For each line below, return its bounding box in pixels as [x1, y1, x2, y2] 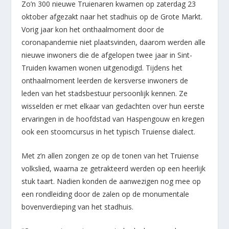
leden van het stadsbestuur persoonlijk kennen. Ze [21, 88, 188, 98]
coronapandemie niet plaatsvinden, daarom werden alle [21, 37, 206, 47]
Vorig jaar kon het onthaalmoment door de [21, 24, 165, 34]
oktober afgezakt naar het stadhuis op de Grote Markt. [21, 11, 203, 21]
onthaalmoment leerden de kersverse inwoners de [21, 75, 189, 85]
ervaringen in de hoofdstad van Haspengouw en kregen [21, 113, 205, 124]
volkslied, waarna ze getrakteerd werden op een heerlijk [21, 164, 206, 174]
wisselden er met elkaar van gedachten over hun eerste [21, 101, 205, 111]
